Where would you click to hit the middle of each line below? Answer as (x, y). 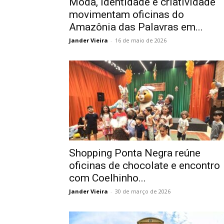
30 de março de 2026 (143, 191)
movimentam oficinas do (126, 14)
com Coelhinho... (107, 178)
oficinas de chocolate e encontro (144, 165)
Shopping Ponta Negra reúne (135, 153)
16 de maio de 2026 (141, 40)
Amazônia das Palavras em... (136, 27)
